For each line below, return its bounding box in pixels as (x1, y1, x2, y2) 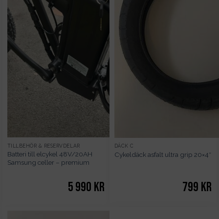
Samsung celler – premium (7, 158, 89, 166)
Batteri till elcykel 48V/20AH (7, 150, 92, 158)
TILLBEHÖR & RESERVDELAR (7, 142, 80, 149)
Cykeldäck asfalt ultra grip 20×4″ (114, 150, 211, 158)
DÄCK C (114, 143, 134, 149)
